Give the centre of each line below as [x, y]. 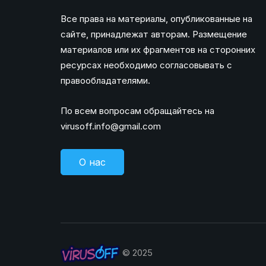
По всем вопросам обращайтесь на [137, 111]
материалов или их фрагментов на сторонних [158, 50]
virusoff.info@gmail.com [111, 126]
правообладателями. [105, 80]
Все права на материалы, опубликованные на [156, 19]
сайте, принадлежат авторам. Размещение [154, 34]
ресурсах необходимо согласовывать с [146, 65]
